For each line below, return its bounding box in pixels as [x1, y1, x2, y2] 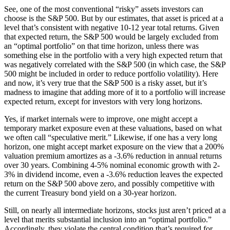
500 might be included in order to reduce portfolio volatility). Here [4, 69, 218, 79]
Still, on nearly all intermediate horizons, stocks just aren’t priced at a [4, 206, 226, 215]
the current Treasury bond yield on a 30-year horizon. [4, 188, 177, 198]
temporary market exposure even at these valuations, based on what [4, 124, 222, 133]
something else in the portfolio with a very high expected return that [4, 51, 222, 60]
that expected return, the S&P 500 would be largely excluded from [4, 32, 218, 42]
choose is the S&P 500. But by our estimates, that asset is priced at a [4, 14, 223, 23]
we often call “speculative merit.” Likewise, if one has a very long [4, 133, 217, 142]
